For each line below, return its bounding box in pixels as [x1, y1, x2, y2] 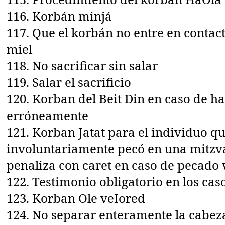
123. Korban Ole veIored [7, 189, 146, 206]
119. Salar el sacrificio [7, 73, 132, 90]
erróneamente [7, 106, 89, 124]
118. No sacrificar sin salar [7, 57, 158, 74]
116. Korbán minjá [7, 7, 113, 24]
